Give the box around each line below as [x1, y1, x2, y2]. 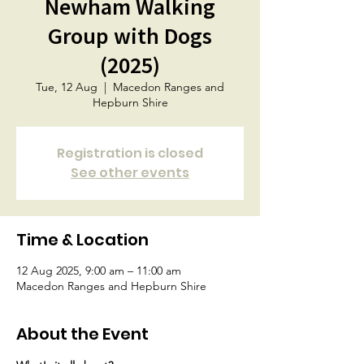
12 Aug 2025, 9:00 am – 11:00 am [16, 263, 181, 278]
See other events [71, 163, 189, 182]
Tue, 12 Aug [36, 80, 97, 94]
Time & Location [16, 228, 149, 251]
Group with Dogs [48, 21, 212, 50]
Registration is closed [57, 144, 203, 162]
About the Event [16, 323, 149, 345]
